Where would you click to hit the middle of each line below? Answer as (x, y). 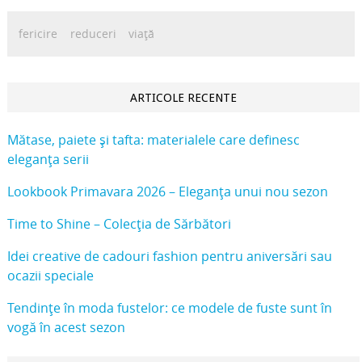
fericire (38, 33)
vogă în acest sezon (66, 328)
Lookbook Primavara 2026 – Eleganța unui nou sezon (167, 192)
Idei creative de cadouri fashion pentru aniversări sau (169, 257)
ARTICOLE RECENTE (183, 97)
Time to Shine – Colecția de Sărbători (119, 224)
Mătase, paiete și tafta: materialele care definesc (153, 140)
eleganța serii (48, 160)
